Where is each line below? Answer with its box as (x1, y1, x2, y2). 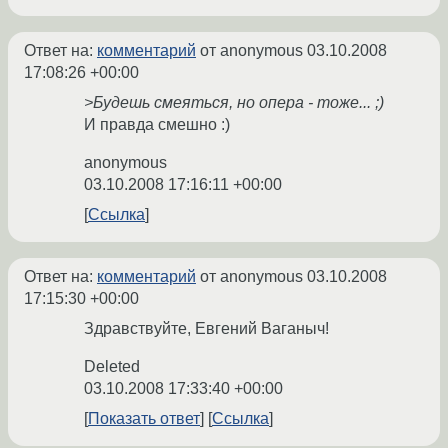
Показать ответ (88, 410, 200, 428)
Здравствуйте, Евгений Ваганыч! (84, 320, 329, 338)
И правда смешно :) (84, 116, 230, 134)
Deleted (84, 358, 140, 376)
